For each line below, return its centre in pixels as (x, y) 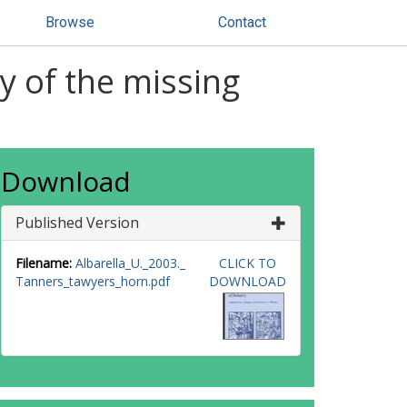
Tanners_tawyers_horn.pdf (93, 281)
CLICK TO (247, 263)
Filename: (44, 263)
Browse (70, 22)
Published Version (77, 223)
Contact (242, 22)
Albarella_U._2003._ (130, 263)
